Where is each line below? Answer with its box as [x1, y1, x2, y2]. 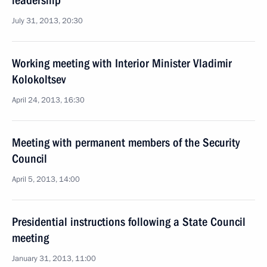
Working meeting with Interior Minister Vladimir [12, 56, 232, 70]
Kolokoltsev [12, 72, 66, 86]
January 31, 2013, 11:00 [12, 253, 96, 264]
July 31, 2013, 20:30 [12, 15, 83, 26]
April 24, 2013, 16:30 [12, 95, 85, 105]
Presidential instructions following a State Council [12, 215, 246, 229]
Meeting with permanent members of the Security [12, 135, 240, 150]
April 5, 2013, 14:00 [12, 174, 80, 185]
